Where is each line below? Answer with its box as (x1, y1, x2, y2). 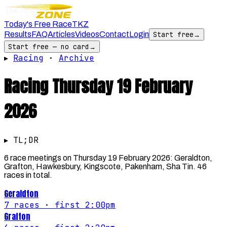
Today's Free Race (4, 20, 72, 28)
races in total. (4, 170, 52, 179)
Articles (48, 30, 75, 39)
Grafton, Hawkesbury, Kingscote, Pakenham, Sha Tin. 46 (4, 162, 207, 171)
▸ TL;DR (4, 134, 39, 145)
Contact (99, 30, 129, 39)
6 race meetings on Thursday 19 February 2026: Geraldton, (4, 153, 212, 162)
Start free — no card (8, 42, 89, 51)
